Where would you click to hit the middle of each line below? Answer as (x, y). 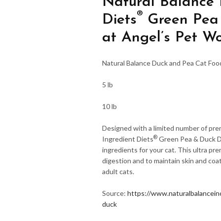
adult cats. (118, 172)
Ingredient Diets (128, 139)
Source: (115, 193)
